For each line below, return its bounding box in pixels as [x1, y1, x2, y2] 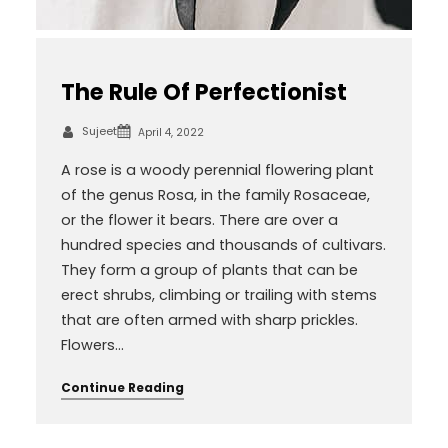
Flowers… [60, 335, 124, 356]
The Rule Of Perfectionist [60, 76, 347, 109]
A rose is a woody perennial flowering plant [60, 160, 374, 181]
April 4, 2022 [137, 124, 204, 140]
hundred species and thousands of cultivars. [60, 235, 386, 256]
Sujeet [81, 123, 117, 140]
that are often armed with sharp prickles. [60, 310, 358, 331]
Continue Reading [60, 379, 184, 397]
